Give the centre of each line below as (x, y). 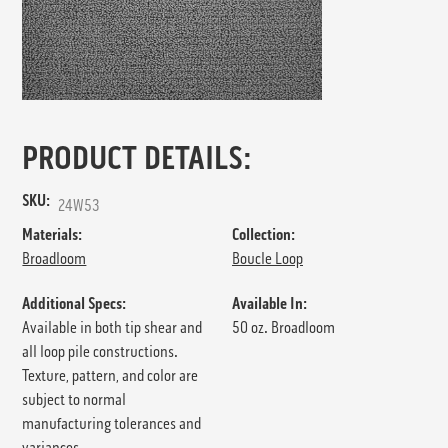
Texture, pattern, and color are (110, 376)
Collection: (263, 235)
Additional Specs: (74, 304)
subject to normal (74, 400)
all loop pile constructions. (100, 352)
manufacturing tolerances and (112, 424)
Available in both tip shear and (112, 328)
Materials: (52, 235)
